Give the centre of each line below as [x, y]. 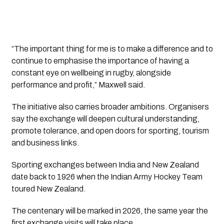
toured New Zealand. [48, 189]
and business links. [45, 143]
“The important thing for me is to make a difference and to [112, 49]
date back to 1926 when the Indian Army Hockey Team [107, 177]
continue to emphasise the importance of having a [100, 61]
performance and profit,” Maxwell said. [78, 85]
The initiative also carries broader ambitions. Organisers [110, 107]
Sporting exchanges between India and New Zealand [105, 165]
